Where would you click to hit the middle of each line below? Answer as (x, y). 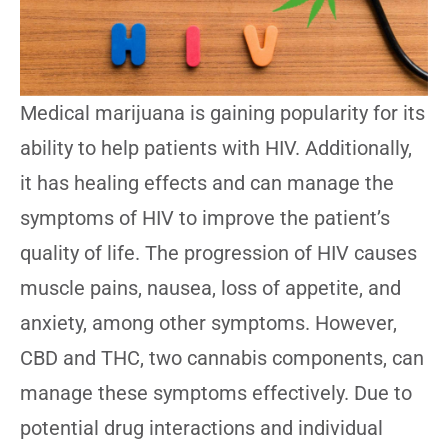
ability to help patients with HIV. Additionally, (216, 148)
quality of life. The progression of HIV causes (218, 253)
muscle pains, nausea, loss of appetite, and (210, 288)
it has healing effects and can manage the (207, 183)
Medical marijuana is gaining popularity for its (222, 113)
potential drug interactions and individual (201, 428)
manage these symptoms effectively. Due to (216, 393)
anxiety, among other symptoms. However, (208, 323)
